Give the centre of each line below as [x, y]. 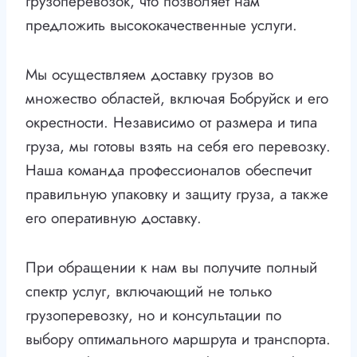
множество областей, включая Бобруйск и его [177, 99]
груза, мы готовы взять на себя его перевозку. [178, 147]
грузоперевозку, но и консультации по [153, 316]
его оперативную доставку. [114, 218]
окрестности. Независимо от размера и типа [171, 123]
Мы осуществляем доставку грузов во [149, 75]
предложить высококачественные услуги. [161, 25]
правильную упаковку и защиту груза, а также [177, 194]
